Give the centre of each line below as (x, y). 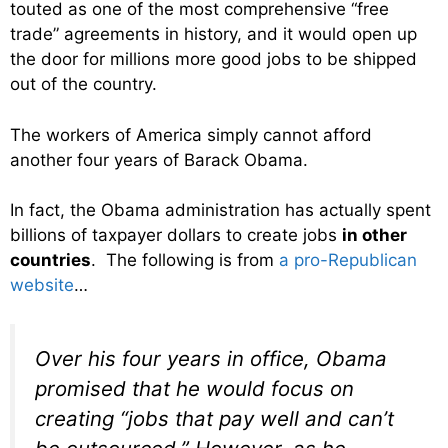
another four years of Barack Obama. (159, 159)
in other (374, 235)
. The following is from (185, 260)
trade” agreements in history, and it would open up (213, 34)
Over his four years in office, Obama (211, 358)
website (42, 285)
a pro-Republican (348, 260)
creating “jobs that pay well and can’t (214, 418)
